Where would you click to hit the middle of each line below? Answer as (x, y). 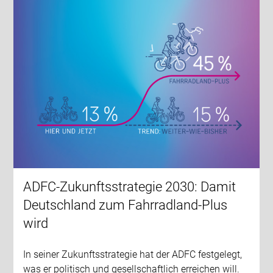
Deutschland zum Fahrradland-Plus (126, 205)
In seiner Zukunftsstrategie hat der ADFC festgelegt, (133, 254)
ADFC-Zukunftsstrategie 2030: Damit (130, 186)
